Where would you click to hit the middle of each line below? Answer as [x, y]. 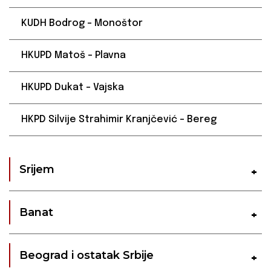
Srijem [37, 170]
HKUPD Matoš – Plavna [73, 56]
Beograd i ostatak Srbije [87, 256]
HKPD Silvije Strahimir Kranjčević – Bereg [119, 120]
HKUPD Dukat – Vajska [73, 88]
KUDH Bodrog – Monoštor [82, 24]
